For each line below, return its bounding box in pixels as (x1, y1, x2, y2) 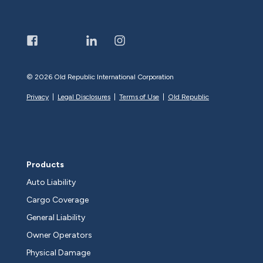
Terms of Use (119, 93, 159, 102)
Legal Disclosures (58, 93, 110, 102)
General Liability (26, 213, 85, 223)
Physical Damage (26, 248, 90, 258)
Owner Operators (26, 230, 92, 241)
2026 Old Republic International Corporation (35, 73, 174, 82)
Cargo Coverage (26, 195, 89, 205)
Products (26, 160, 64, 170)
